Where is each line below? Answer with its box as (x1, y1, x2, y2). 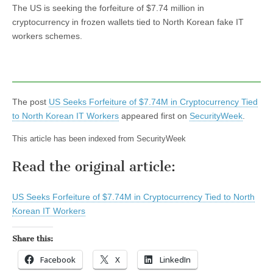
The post (12, 97, 49, 107)
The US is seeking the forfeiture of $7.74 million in (12, 3, 204, 13)
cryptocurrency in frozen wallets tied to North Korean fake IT (12, 17, 244, 27)
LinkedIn (160, 254, 191, 266)
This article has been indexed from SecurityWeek (12, 134, 186, 143)
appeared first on (119, 111, 190, 121)
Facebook (40, 254, 76, 266)
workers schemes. (12, 31, 82, 41)
